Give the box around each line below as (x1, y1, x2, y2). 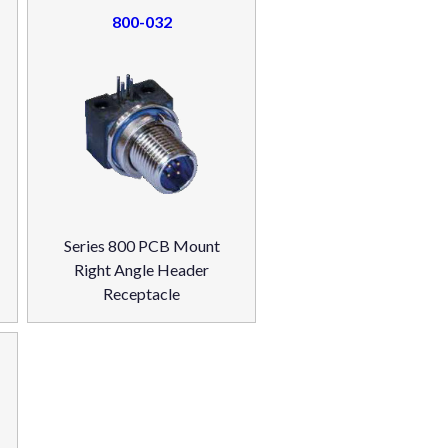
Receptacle (103, 283, 181, 303)
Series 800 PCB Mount (63, 235, 220, 255)
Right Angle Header (74, 259, 210, 279)
